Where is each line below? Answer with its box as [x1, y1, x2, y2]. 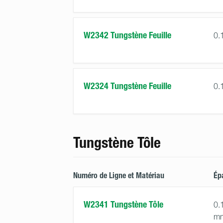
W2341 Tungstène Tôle [84, 199, 163, 210]
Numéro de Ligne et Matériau [73, 171, 164, 180]
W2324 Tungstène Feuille [84, 81, 171, 92]
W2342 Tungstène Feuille [84, 30, 171, 41]
